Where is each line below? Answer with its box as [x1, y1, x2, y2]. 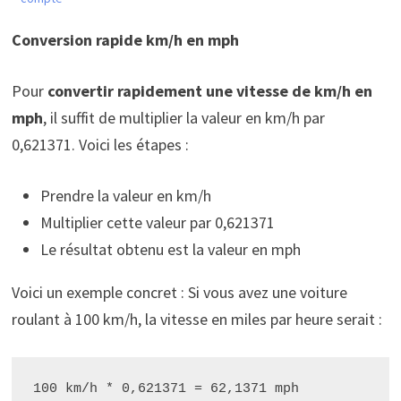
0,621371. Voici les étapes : [11, 133, 189, 155]
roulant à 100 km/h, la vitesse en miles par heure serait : [11, 308, 382, 329]
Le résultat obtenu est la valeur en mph [39, 238, 301, 260]
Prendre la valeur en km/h [39, 184, 211, 206]
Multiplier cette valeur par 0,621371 [39, 211, 275, 233]
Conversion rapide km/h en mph [11, 29, 239, 50]
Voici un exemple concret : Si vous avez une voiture [11, 281, 347, 303]
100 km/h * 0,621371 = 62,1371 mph [32, 380, 299, 397]
